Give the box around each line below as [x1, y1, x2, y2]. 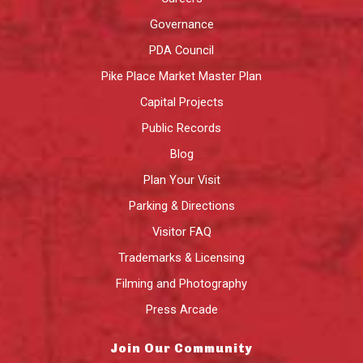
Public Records [142, 120, 221, 135]
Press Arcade [145, 301, 218, 317]
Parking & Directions [128, 198, 235, 213]
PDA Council [149, 42, 214, 58]
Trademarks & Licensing [118, 250, 245, 265]
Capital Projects [139, 94, 224, 109]
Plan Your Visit [143, 172, 220, 187]
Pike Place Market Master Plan [101, 68, 262, 83]
